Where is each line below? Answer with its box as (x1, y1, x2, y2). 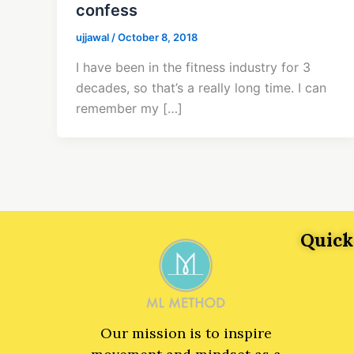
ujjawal (76, 31, 111, 44)
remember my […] (76, 100, 183, 116)
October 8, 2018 (118, 31, 198, 44)
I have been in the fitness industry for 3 (76, 58, 311, 75)
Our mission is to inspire (100, 324, 272, 342)
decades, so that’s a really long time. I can (76, 79, 326, 96)
